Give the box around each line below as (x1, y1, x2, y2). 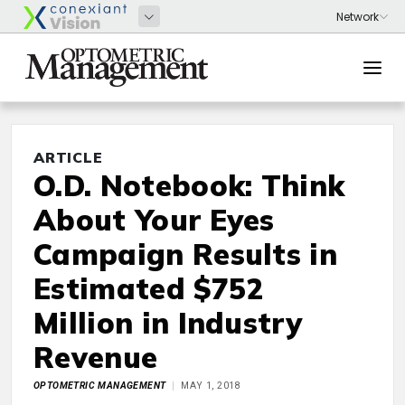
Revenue (33, 339, 158, 375)
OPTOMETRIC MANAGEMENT (33, 380, 166, 391)
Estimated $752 (33, 270, 264, 306)
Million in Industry (33, 305, 303, 341)
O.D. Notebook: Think (33, 167, 345, 203)
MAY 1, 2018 (181, 380, 240, 391)
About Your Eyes (33, 202, 275, 238)
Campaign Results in (33, 236, 338, 272)
